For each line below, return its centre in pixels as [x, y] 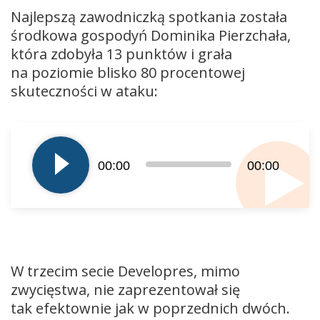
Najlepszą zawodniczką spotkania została [149, 16]
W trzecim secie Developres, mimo [125, 271]
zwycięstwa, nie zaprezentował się [125, 289]
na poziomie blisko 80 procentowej [128, 72]
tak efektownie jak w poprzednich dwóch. [150, 308]
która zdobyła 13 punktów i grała [121, 54]
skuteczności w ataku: [84, 91]
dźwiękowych [45, 160]
